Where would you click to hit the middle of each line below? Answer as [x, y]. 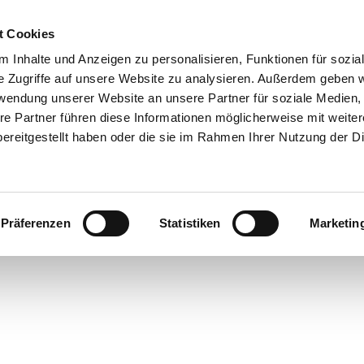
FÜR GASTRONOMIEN [86, 19]
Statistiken [190, 223]
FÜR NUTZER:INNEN [251, 19]
